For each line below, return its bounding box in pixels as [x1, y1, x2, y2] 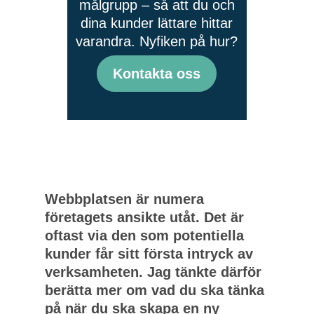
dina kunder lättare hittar [81, 15, 233, 31]
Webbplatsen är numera [44, 191, 204, 207]
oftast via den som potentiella [44, 228, 244, 243]
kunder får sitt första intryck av [44, 246, 253, 261]
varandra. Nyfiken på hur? [76, 34, 238, 49]
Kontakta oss [113, 66, 201, 81]
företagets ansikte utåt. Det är [44, 210, 244, 225]
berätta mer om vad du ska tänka [44, 282, 264, 298]
